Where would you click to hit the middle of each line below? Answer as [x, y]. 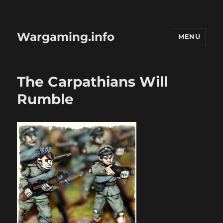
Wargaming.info [66, 37]
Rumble [46, 99]
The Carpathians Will [93, 82]
